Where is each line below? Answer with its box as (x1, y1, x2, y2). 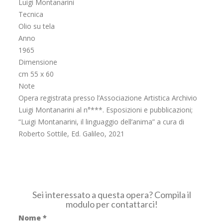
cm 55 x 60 (18, 69, 54, 79)
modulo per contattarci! (65, 198, 158, 210)
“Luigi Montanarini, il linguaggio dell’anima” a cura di (18, 116, 184, 126)
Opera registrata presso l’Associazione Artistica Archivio (18, 93, 197, 103)
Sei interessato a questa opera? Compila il (32, 189, 191, 200)
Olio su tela (18, 21, 55, 31)
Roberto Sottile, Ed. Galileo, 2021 (18, 128, 124, 138)
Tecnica (18, 9, 43, 19)
